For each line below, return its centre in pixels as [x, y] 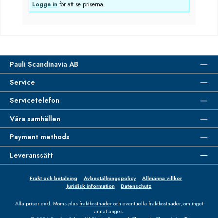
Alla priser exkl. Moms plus [47, 204]
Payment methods [40, 137]
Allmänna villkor [162, 178]
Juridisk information [91, 186]
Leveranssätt [31, 155]
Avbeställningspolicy [110, 178]
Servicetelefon [35, 100]
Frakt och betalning [53, 178]
